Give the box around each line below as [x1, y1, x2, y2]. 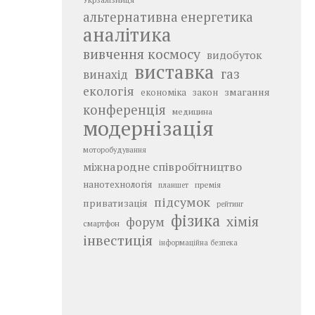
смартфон [83, 217, 120, 229]
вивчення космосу [83, 44, 200, 63]
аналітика [83, 21, 172, 47]
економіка [141, 86, 186, 98]
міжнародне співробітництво [83, 158, 242, 174]
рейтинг [217, 198, 243, 209]
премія [195, 179, 221, 190]
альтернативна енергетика [83, 8, 253, 25]
